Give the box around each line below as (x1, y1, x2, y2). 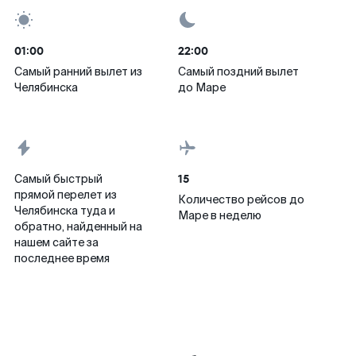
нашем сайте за (14, 235, 99, 250)
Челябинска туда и (14, 203, 115, 218)
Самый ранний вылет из (14, 64, 142, 79)
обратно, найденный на (14, 219, 142, 234)
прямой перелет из (14, 188, 117, 202)
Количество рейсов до (178, 192, 304, 207)
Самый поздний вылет (178, 64, 299, 79)
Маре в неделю (178, 208, 261, 222)
